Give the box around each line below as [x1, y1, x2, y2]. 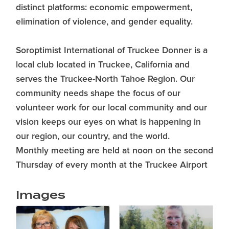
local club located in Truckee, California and [16, 60, 190, 70]
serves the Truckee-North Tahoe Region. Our [16, 75, 195, 84]
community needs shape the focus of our [16, 89, 180, 99]
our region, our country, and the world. [16, 132, 170, 142]
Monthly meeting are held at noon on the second [16, 146, 213, 156]
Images [16, 189, 65, 202]
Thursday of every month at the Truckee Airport [16, 161, 208, 170]
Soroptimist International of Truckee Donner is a [16, 46, 208, 56]
